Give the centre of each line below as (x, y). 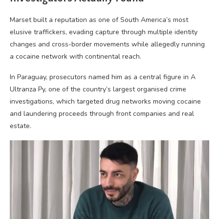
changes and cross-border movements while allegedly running (107, 44)
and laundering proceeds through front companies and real (102, 114)
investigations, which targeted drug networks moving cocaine (105, 101)
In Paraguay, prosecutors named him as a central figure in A (103, 77)
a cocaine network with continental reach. (76, 56)
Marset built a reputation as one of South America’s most (99, 20)
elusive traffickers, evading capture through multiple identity (104, 32)
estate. (21, 126)
